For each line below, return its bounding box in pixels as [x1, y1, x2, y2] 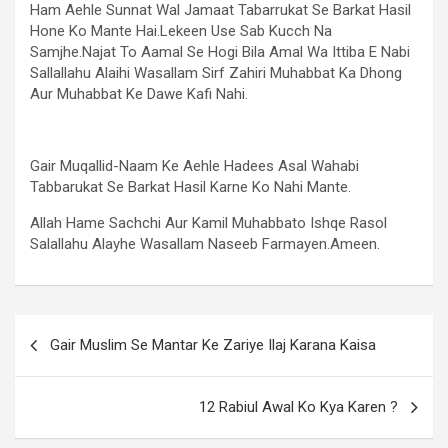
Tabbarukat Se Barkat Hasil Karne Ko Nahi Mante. [30, 178, 351, 196]
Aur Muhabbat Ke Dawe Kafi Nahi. [30, 85, 248, 103]
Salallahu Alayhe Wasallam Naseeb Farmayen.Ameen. [30, 235, 380, 253]
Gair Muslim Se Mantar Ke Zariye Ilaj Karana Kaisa [50, 336, 376, 354]
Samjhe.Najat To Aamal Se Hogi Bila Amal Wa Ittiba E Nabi [30, 43, 410, 61]
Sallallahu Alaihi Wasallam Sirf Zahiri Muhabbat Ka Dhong [30, 64, 402, 82]
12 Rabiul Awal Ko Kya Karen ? [199, 398, 398, 416]
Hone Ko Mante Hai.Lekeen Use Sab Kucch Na [30, 22, 332, 40]
